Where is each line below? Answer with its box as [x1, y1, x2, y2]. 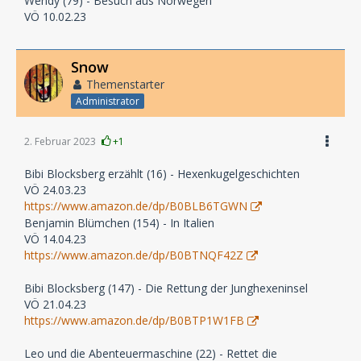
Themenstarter [86, 76, 164, 92]
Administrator [76, 94, 139, 109]
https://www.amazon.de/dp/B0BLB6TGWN [24, 198, 247, 214]
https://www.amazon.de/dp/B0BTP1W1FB [24, 313, 244, 329]
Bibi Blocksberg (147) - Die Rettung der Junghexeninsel [24, 280, 308, 297]
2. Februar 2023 [24, 135, 96, 149]
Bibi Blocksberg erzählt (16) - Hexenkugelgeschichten [24, 166, 300, 182]
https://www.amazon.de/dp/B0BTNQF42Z [24, 247, 243, 263]
